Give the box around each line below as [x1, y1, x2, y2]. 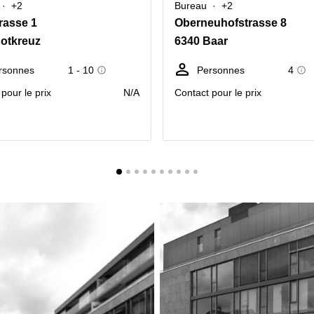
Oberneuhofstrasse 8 [175, 17, 287, 29]
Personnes [197, 64, 245, 76]
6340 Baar [175, 35, 228, 47]
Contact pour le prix [175, 87, 261, 98]
